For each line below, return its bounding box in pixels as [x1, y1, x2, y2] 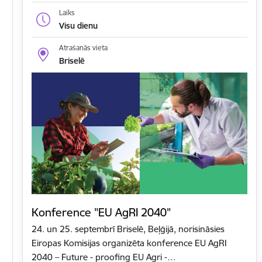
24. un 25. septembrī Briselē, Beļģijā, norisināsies [32, 223, 225, 235]
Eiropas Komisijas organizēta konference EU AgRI [32, 237, 227, 249]
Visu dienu [58, 20, 98, 31]
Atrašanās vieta [58, 43, 108, 53]
